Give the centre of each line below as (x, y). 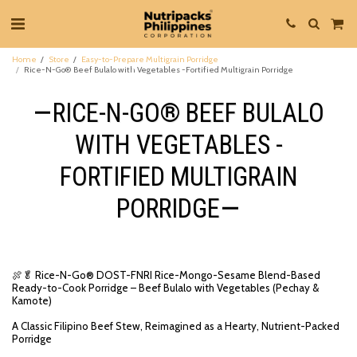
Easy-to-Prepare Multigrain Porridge (150, 59)
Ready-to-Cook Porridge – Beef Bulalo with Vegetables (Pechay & (165, 288)
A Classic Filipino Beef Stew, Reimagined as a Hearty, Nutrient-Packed (176, 326)
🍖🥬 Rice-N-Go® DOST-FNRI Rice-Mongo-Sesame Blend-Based (166, 275)
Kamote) (32, 300)
